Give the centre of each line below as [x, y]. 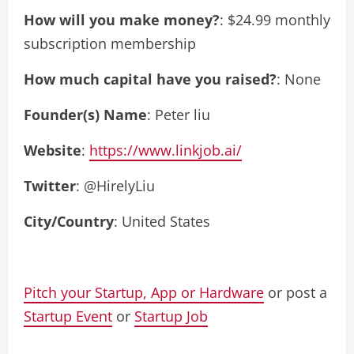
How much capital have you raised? [150, 79]
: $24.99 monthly [275, 19]
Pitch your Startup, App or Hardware [144, 292]
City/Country [69, 221]
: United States [162, 221]
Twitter [50, 185]
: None [299, 79]
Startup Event [68, 316]
